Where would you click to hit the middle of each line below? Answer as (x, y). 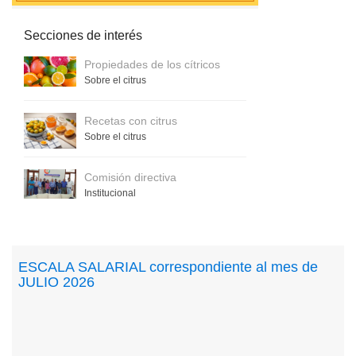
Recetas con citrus (131, 120)
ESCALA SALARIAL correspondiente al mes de (168, 267)
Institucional (110, 193)
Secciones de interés (83, 35)
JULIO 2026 (56, 282)
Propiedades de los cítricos (152, 64)
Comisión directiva (130, 177)
